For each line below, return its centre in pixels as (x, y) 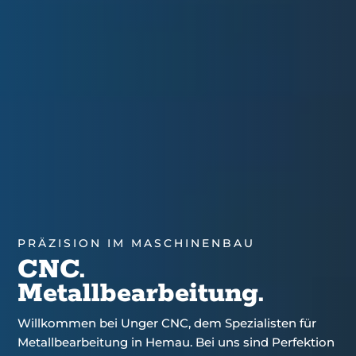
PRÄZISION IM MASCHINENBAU (137, 244)
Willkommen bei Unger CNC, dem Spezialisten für (167, 323)
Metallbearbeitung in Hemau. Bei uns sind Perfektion (176, 342)
